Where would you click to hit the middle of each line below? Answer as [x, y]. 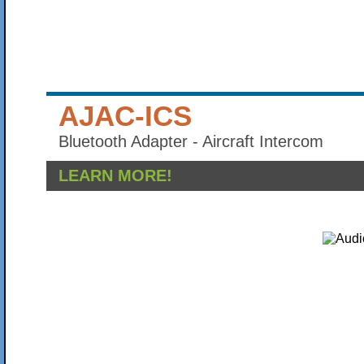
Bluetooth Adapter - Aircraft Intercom [191, 141]
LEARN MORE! [115, 175]
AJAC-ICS [125, 116]
